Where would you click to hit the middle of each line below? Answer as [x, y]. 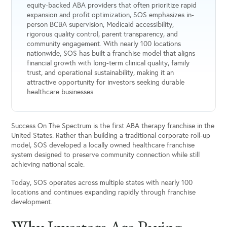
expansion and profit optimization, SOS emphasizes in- [110, 15]
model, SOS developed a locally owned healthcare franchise [103, 145]
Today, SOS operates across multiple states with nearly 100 [102, 183]
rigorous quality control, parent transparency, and [102, 34]
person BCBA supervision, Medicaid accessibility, [100, 25]
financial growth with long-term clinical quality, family [108, 63]
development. [32, 202]
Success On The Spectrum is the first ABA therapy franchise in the [113, 126]
